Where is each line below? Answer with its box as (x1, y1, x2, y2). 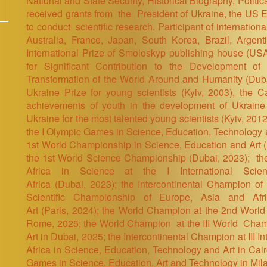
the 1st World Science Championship (26, 150, 190, 164)
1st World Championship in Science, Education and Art (26, 137, 264, 151)
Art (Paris (26, 203, 67, 217)
